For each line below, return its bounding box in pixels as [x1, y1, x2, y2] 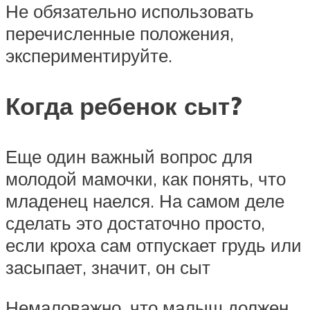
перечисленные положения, [6, 21, 234, 44]
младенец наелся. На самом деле [6, 190, 284, 212]
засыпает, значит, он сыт [6, 256, 210, 279]
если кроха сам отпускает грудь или [6, 234, 302, 257]
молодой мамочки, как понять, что [6, 167, 286, 190]
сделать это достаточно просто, [6, 212, 265, 235]
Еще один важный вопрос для [6, 145, 253, 168]
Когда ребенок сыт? [6, 91, 242, 122]
